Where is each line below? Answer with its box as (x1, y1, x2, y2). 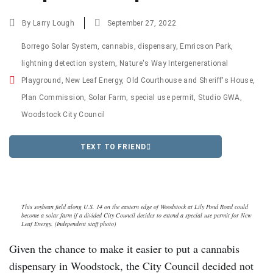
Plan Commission (21, 93, 85, 102)
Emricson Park (180, 42, 231, 51)
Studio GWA (198, 93, 240, 102)
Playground (21, 76, 62, 85)
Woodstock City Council (21, 110, 105, 119)
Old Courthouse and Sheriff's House (126, 76, 253, 85)
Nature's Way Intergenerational (119, 59, 229, 68)
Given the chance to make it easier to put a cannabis (9, 241, 239, 257)
